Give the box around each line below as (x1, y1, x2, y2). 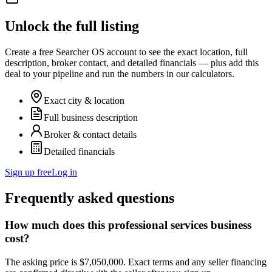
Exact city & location (44, 95, 124, 106)
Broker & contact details (44, 129, 137, 140)
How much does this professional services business (5, 219, 251, 232)
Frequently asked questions (5, 190, 174, 206)
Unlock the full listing (5, 18, 139, 35)
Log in (52, 167, 77, 178)
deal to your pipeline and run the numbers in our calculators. (5, 69, 234, 80)
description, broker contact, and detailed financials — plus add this (5, 58, 259, 69)
